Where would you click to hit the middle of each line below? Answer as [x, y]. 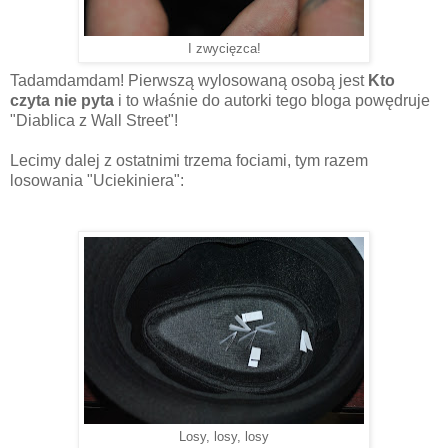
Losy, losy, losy [224, 436]
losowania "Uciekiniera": [97, 180]
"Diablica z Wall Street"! [94, 120]
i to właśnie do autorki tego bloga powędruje [272, 100]
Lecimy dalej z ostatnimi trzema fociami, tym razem [189, 160]
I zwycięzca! [224, 48]
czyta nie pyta [62, 100]
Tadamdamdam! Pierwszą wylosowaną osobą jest [189, 80]
